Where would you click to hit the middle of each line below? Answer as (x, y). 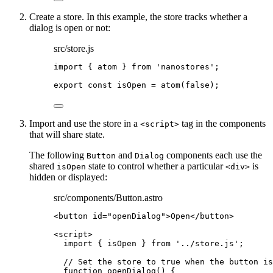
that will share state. (67, 135)
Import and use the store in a (85, 124)
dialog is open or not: (70, 28)
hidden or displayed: (68, 177)
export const (85, 85)
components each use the (213, 155)
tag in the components (222, 124)
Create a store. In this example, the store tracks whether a (138, 17)
